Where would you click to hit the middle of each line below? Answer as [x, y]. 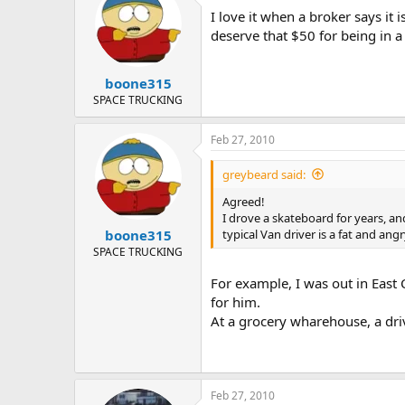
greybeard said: [264, 174]
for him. [235, 302]
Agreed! [244, 201]
